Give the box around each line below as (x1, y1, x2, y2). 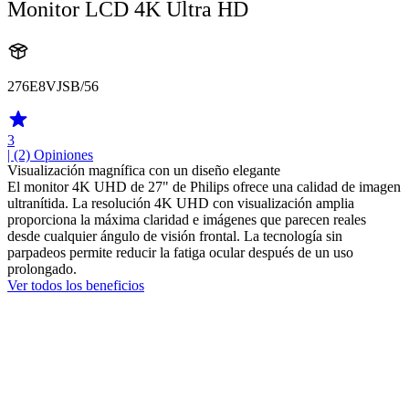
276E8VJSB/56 (7, 78, 99, 94)
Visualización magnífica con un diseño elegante (7, 162, 280, 178)
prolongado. (7, 260, 77, 277)
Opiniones (34, 146, 93, 163)
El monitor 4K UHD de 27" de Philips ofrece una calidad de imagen (7, 178, 401, 194)
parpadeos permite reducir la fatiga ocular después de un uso (7, 244, 353, 260)
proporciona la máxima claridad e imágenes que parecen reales (7, 211, 366, 227)
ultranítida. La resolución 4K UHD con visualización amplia (7, 194, 354, 211)
